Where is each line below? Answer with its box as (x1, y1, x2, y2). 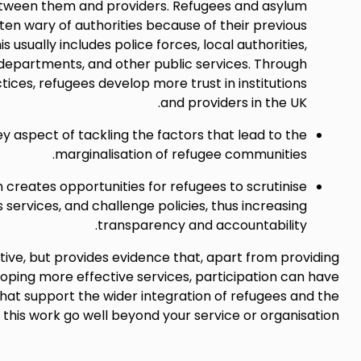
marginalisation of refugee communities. (54, 145, 307, 164)
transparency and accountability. (97, 216, 307, 234)
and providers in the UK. (160, 93, 307, 112)
